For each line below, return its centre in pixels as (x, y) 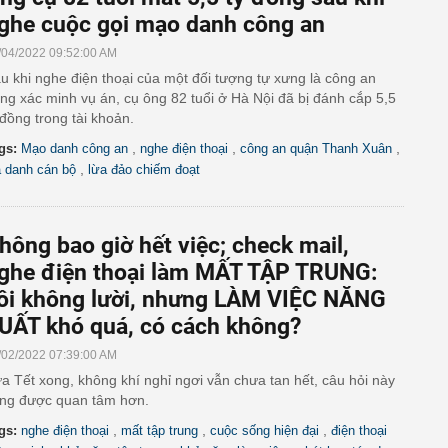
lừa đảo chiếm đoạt (144, 169)
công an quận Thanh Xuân (316, 148)
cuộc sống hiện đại (264, 430)
